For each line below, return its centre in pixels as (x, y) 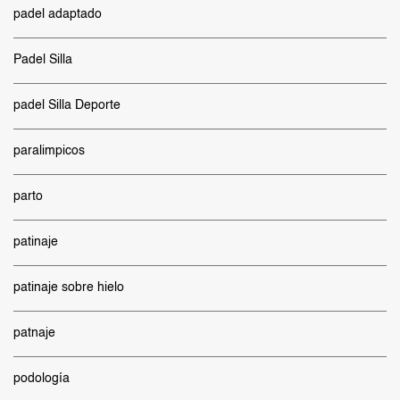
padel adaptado (58, 14)
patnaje (34, 333)
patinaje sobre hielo (69, 287)
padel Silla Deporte (67, 105)
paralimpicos (49, 151)
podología (42, 379)
